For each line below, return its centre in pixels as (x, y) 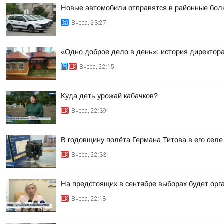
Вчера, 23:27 (89, 23)
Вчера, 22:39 (89, 111)
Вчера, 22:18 (89, 199)
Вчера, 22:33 (89, 155)
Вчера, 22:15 (97, 67)
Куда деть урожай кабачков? (109, 96)
